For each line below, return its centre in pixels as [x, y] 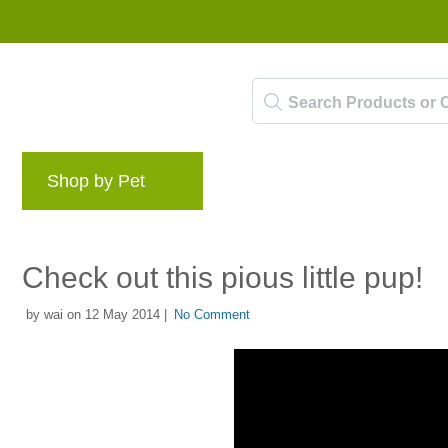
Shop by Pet [96, 180]
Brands [261, 186]
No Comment [212, 314]
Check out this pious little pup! [222, 277]
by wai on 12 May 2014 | [94, 314]
